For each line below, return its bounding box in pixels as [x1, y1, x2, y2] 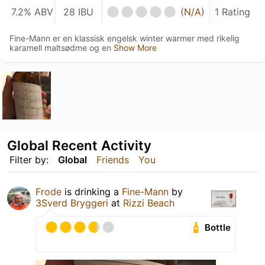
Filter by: [9, 154, 49, 166]
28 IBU [63, 5, 94, 18]
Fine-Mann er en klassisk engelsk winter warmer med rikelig [9, 33, 240, 43]
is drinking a [62, 186, 122, 198]
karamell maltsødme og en [9, 42, 114, 53]
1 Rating [215, 5, 251, 18]
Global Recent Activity [7, 137, 151, 154]
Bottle [205, 222, 231, 234]
